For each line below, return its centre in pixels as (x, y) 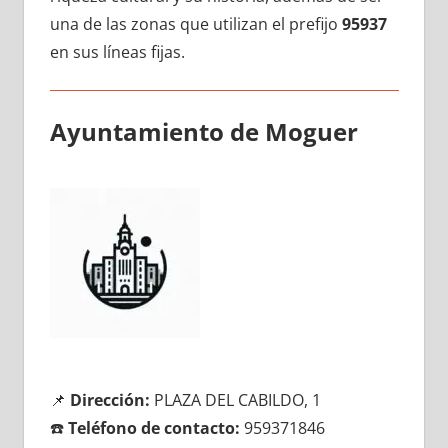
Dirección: (109, 399)
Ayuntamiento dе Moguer (203, 131)
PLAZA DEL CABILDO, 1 (235, 399)
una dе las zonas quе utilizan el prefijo (195, 23)
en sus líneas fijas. (117, 51)
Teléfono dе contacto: (153, 427)
